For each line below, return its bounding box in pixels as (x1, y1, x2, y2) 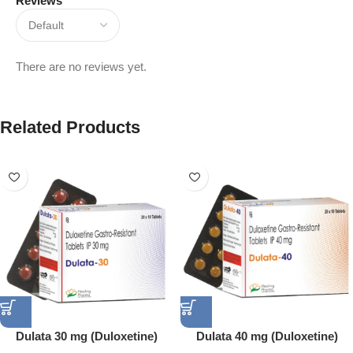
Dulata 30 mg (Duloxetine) (15, 329, 158, 344)
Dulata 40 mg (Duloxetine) (195, 329, 338, 344)
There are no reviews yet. (16, 60, 147, 74)
